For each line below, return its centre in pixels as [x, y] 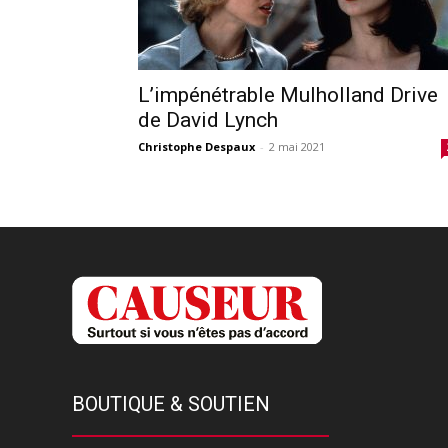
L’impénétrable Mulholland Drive [288, 94]
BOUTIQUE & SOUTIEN [171, 403]
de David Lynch [208, 119]
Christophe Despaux [196, 146]
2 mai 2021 [297, 146]
